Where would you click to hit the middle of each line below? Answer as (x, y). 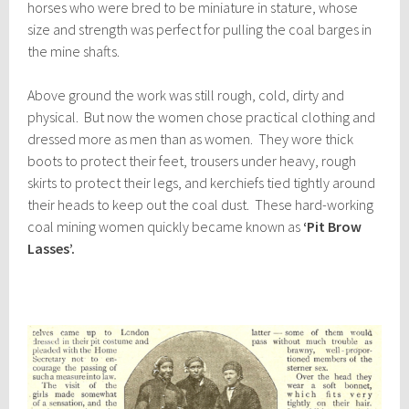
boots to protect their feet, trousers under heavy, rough (192, 161)
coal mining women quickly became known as (166, 227)
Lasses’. (52, 249)
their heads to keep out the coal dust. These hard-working (201, 205)
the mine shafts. (74, 52)
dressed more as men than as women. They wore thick (191, 139)
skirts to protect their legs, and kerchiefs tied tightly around (202, 183)
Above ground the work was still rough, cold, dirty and (186, 95)
